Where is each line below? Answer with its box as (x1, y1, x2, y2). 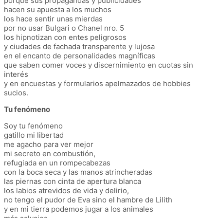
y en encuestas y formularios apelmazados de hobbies (4, 78, 191, 88)
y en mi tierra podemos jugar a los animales (4, 204, 153, 214)
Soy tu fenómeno (4, 121, 63, 130)
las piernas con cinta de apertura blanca (4, 176, 141, 186)
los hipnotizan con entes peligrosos (4, 32, 127, 42)
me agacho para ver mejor (4, 139, 93, 149)
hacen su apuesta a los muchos (4, 4, 111, 14)
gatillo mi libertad (4, 130, 64, 140)
